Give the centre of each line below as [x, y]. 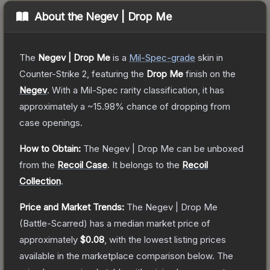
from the [37, 165]
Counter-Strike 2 [53, 74]
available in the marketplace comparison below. [117, 256]
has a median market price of [149, 223]
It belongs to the [147, 165]
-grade [181, 57]
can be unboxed [209, 148]
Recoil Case [82, 165]
